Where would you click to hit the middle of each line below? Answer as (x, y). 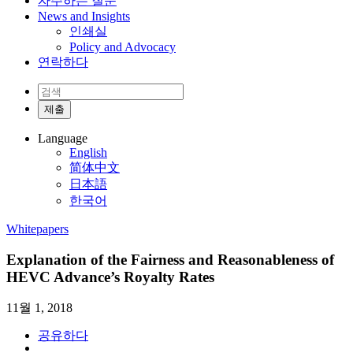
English (88, 152)
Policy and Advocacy (123, 46)
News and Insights (84, 16)
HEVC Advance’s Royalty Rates (110, 277)
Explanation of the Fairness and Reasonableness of (170, 259)
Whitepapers (37, 229)
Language (63, 138)
